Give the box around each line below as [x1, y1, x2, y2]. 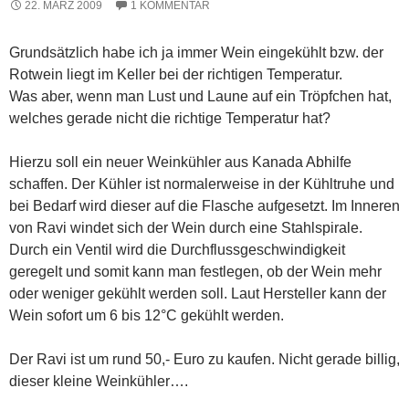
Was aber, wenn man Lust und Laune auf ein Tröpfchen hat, [9, 89, 392, 105]
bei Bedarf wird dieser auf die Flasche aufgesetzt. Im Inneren [9, 198, 400, 215]
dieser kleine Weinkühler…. [9, 373, 188, 390]
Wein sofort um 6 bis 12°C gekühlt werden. [9, 308, 284, 324]
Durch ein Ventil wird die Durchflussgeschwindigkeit [9, 242, 345, 258]
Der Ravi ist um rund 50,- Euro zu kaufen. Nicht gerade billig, [9, 351, 400, 368]
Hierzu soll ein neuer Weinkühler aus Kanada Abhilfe [9, 154, 351, 171]
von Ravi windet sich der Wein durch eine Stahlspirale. [9, 220, 362, 236]
